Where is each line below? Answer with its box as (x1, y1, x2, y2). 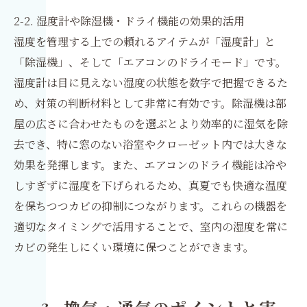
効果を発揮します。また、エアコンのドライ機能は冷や (14, 157, 286, 173)
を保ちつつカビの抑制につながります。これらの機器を (14, 198, 287, 214)
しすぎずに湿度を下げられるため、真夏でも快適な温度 (14, 177, 287, 193)
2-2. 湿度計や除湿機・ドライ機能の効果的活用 (14, 13, 245, 29)
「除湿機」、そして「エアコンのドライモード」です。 (14, 54, 286, 70)
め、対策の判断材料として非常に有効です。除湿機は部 (14, 95, 286, 111)
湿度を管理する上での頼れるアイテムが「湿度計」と (14, 34, 275, 49)
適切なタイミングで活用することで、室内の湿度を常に (14, 219, 288, 234)
